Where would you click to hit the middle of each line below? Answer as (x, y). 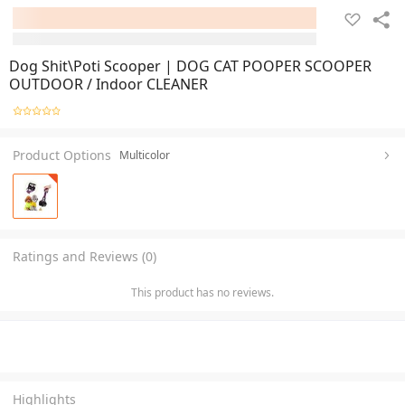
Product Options (62, 155)
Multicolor (145, 155)
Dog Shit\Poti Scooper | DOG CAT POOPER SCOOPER (190, 66)
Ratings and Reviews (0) (85, 256)
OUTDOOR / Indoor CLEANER (108, 84)
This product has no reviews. (202, 292)
